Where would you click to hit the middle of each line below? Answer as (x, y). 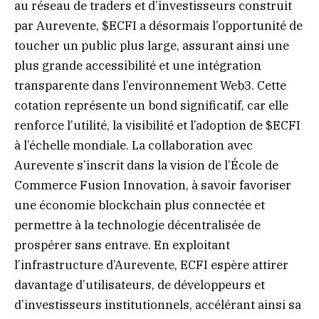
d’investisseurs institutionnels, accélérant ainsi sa (158, 305)
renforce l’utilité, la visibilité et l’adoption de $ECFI (157, 125)
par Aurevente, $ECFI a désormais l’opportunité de (158, 26)
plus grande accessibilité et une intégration (138, 66)
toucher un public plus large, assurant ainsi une (152, 46)
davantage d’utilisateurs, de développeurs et (140, 285)
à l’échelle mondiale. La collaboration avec (134, 145)
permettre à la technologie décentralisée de (137, 225)
